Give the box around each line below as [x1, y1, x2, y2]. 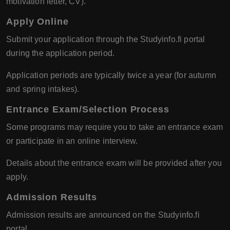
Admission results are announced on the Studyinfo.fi [6, 210, 200, 220]
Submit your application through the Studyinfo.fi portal [6, 35, 205, 44]
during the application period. [6, 49, 115, 58]
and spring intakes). [6, 85, 80, 94]
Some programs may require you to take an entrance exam [6, 123, 223, 132]
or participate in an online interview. [6, 137, 138, 146]
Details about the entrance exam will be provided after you [6, 159, 222, 168]
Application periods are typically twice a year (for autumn [6, 71, 216, 80]
